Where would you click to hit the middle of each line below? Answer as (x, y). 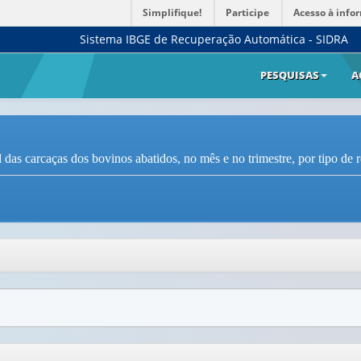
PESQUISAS (290, 75)
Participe (247, 12)
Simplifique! (172, 12)
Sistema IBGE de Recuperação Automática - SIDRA (214, 39)
